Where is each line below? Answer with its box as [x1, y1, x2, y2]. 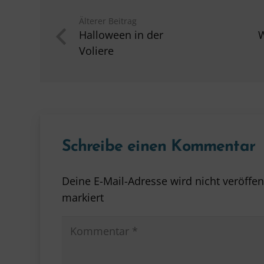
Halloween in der [79, 27, 164, 42]
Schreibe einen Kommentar [61, 138, 260, 155]
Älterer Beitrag [79, 15, 137, 27]
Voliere [79, 43, 114, 58]
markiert [61, 190, 104, 204]
